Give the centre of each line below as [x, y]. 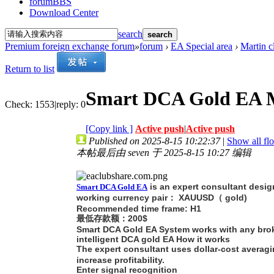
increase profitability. [120, 260]
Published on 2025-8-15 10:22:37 [154, 141]
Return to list [30, 68]
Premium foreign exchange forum [70, 46]
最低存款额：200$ [112, 218]
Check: [19, 104]
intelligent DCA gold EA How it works [153, 239]
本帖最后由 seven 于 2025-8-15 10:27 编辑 [164, 152]
